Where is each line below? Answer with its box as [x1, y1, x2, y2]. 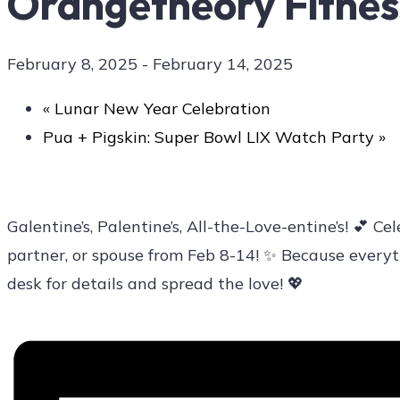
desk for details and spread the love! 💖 [7, 273, 304, 295]
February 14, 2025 [153, 54, 293, 75]
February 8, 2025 [7, 54, 137, 75]
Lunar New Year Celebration [50, 98, 271, 120]
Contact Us [43, 78, 128, 98]
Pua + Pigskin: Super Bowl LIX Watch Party [43, 127, 379, 148]
